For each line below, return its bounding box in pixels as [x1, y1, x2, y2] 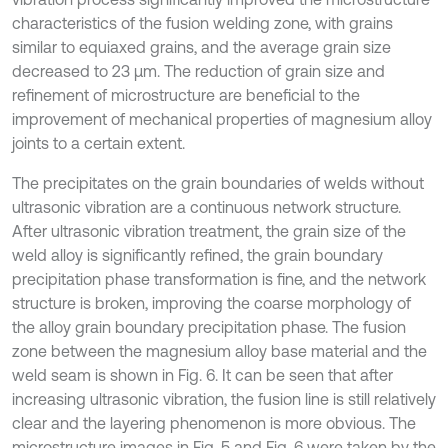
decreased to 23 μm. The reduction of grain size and [12, 61, 385, 80]
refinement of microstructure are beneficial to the [12, 85, 360, 104]
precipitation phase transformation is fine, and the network [12, 269, 426, 288]
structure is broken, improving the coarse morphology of [12, 293, 411, 312]
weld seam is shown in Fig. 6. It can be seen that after [12, 365, 393, 384]
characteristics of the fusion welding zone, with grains [12, 13, 393, 32]
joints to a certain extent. [12, 133, 185, 152]
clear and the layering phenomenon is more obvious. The [12, 413, 416, 432]
